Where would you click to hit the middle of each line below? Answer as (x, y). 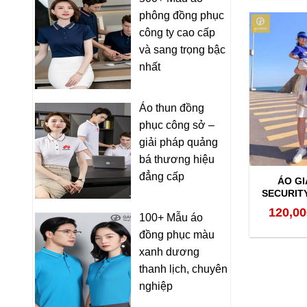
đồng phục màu (177, 234)
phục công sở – (177, 125)
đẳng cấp (162, 176)
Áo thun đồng (172, 108)
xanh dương (169, 251)
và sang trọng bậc (182, 50)
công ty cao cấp (177, 33)
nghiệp (156, 286)
